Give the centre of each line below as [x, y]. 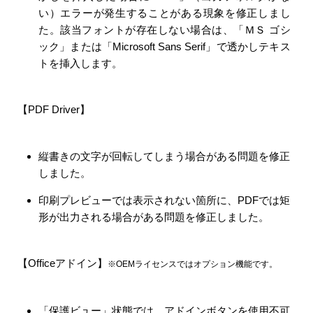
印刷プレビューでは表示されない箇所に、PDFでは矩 [165, 200]
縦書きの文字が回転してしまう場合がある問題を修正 [165, 156]
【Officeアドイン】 [63, 263]
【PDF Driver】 [54, 109]
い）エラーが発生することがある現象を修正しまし [165, 13]
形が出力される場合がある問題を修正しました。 [154, 217]
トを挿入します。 [80, 63]
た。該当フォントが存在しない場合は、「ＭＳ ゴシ [165, 29]
